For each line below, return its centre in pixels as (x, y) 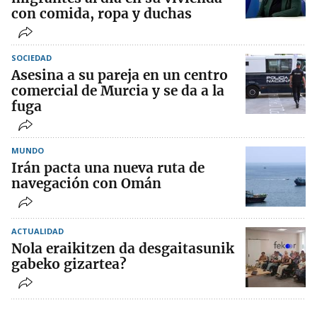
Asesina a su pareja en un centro (120, 75)
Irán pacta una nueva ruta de (108, 168)
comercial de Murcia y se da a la (118, 91)
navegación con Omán (86, 184)
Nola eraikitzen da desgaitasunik (123, 249)
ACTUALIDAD (38, 231)
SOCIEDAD (31, 58)
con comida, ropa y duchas (102, 14)
